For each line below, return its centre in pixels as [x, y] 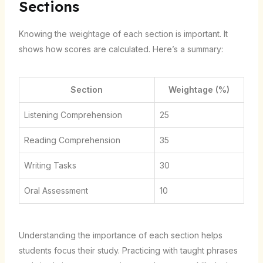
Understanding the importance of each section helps [120, 235]
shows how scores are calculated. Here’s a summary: [121, 49]
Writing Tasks [50, 166]
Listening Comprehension [73, 115]
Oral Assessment [56, 191]
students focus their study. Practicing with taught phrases [128, 251]
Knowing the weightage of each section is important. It [123, 34]
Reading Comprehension [72, 140]
